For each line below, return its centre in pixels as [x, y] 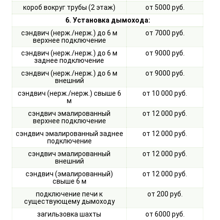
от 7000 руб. [165, 33]
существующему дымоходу [69, 202]
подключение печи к [69, 194]
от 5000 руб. [165, 8]
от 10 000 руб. [165, 94]
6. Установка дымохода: [108, 20]
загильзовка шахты [69, 214]
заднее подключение [69, 61]
